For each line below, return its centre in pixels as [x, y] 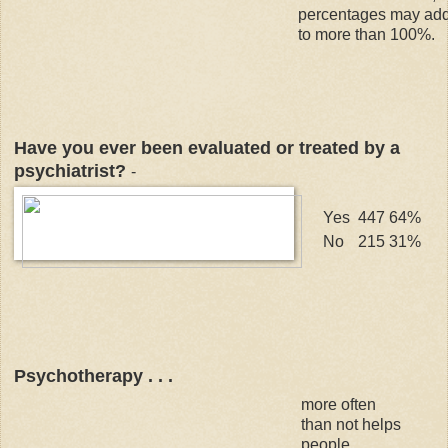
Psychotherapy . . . [93, 375]
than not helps [351, 424]
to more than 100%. [366, 34]
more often [338, 404]
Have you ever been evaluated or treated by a [207, 147]
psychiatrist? [72, 170]
